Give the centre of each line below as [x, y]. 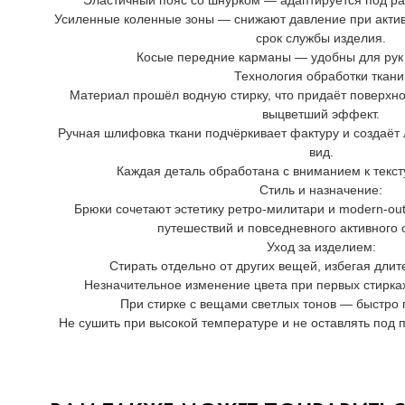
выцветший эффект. [321, 114]
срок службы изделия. [321, 38]
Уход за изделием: [321, 247]
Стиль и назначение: [321, 190]
